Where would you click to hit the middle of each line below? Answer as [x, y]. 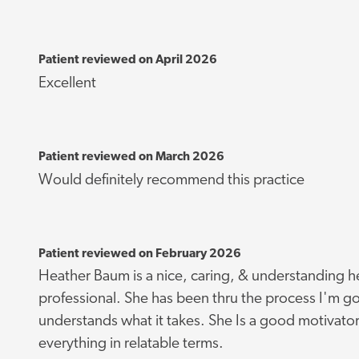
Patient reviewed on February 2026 [139, 254]
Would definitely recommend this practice [171, 180]
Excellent [67, 83]
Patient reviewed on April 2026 [127, 61]
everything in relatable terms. [131, 345]
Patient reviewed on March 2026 [131, 157]
